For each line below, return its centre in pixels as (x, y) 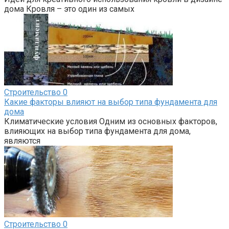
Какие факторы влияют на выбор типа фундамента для (111, 102)
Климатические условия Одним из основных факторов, (111, 121)
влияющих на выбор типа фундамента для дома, (97, 131)
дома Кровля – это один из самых (69, 9)
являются (22, 141)
